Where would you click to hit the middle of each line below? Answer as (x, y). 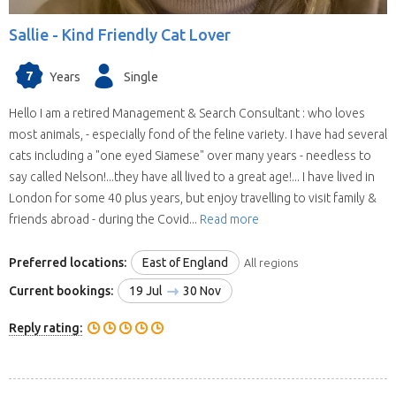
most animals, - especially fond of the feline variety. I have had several (198, 135)
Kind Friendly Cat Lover (146, 35)
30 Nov (201, 290)
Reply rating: (46, 327)
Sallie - (35, 35)
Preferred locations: (68, 262)
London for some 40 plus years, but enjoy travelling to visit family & (193, 198)
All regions (271, 262)
